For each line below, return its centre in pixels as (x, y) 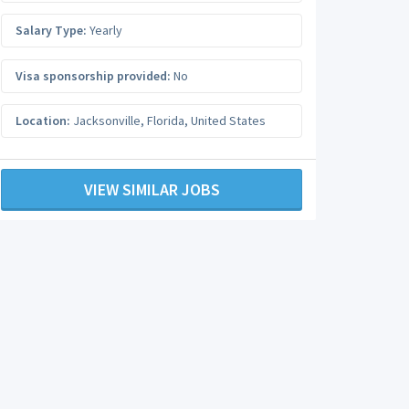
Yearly (105, 30)
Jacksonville (107, 121)
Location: (43, 121)
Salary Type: (51, 30)
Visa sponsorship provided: (93, 75)
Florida (166, 121)
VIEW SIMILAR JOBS (152, 189)
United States (228, 121)
